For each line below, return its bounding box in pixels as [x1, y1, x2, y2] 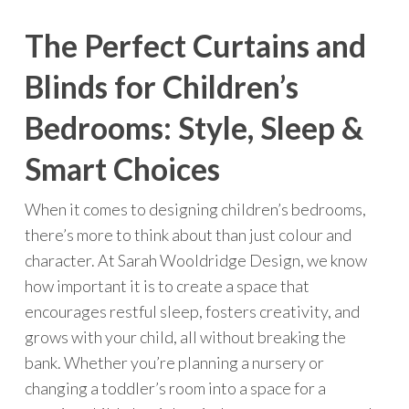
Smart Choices [24, 151, 220, 187]
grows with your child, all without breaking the [24, 327, 346, 347]
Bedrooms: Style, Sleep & [24, 110, 363, 146]
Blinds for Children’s [24, 68, 299, 105]
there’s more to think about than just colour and [24, 225, 351, 245]
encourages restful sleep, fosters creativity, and [24, 301, 360, 321]
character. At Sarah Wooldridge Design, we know [24, 250, 367, 270]
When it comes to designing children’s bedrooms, [24, 199, 366, 219]
